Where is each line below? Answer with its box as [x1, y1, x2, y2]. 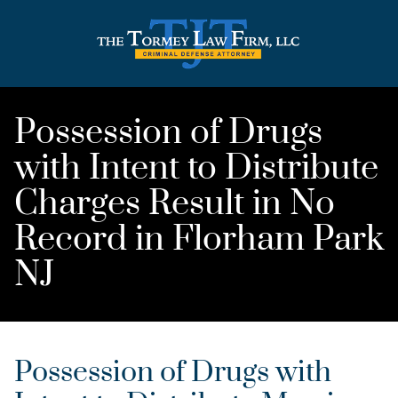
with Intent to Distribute [14, 147, 378, 191]
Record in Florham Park [14, 218, 384, 262]
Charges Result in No [14, 182, 335, 227]
